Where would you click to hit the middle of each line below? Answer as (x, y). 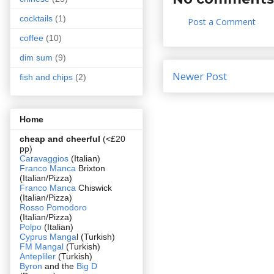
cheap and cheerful (60, 139)
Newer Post (200, 76)
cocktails (36, 19)
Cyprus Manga (48, 236)
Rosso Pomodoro (53, 207)
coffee (31, 38)
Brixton (91, 168)
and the (61, 266)
